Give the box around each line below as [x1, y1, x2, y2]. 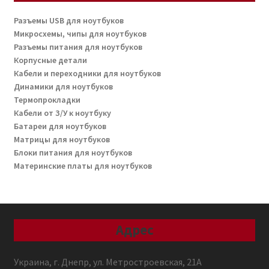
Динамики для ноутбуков [13, 81, 113, 92]
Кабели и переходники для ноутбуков [13, 68, 161, 79]
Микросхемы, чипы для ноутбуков [13, 28, 147, 39]
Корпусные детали [13, 55, 87, 65]
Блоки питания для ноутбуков [13, 147, 132, 158]
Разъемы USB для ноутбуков [13, 15, 124, 26]
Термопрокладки [13, 94, 80, 105]
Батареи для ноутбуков [13, 121, 106, 131]
